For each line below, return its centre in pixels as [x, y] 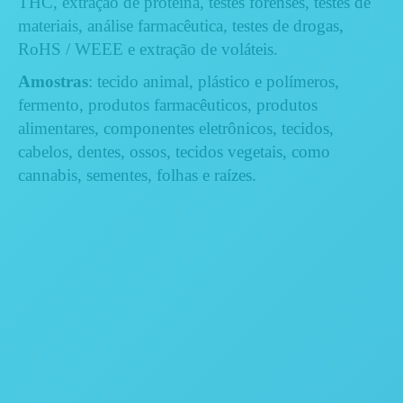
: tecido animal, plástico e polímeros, [214, 81]
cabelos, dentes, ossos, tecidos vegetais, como [174, 151]
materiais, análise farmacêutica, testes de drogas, [181, 25]
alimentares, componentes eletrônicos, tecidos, [176, 128]
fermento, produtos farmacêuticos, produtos [168, 104]
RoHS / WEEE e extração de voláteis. [148, 49]
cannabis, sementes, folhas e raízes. [137, 175]
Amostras [53, 81]
